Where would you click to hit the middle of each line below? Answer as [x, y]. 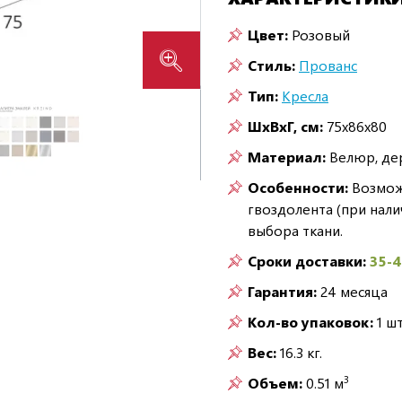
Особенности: [298, 187]
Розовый [321, 34]
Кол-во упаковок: [310, 321]
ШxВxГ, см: [285, 126]
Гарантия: [282, 291]
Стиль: [271, 65]
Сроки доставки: [307, 260]
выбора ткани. [295, 230]
